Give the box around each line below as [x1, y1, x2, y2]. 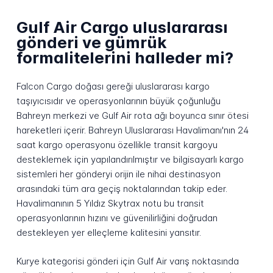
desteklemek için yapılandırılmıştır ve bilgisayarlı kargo [16, 154, 244, 166]
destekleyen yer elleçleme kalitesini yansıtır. [16, 227, 201, 239]
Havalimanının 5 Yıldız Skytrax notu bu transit [16, 197, 204, 210]
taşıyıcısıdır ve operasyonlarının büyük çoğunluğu [16, 95, 221, 107]
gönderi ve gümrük [16, 33, 167, 52]
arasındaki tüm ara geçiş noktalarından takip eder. [16, 183, 227, 195]
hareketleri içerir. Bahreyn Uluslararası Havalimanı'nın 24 [16, 124, 249, 136]
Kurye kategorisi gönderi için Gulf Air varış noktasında [16, 255, 239, 267]
